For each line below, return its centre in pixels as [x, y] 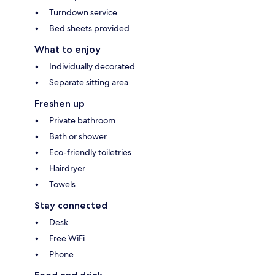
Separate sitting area [89, 82]
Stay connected [71, 205]
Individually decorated [92, 66]
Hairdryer [67, 168]
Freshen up [60, 103]
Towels [62, 184]
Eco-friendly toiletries [90, 152]
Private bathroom [82, 120]
